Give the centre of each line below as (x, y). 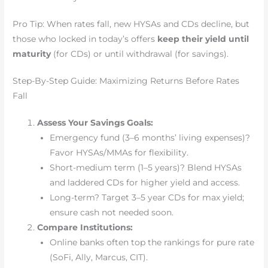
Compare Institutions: (85, 228)
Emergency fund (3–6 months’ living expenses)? (150, 138)
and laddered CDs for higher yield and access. (144, 183)
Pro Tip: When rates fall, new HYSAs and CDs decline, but (131, 24)
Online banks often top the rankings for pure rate (152, 243)
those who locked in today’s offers (85, 39)
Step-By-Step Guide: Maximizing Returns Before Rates (126, 81)
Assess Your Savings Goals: (95, 123)
